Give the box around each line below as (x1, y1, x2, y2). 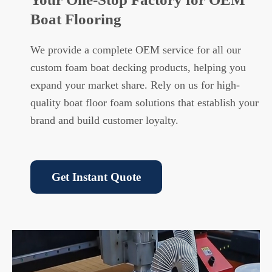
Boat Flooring (30, 10, 121, 27)
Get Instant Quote (52, 170, 141, 183)
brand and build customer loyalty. (30, 114, 178, 126)
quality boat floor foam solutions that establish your (30, 96, 259, 109)
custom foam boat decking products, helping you (30, 61, 246, 73)
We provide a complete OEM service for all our (30, 43, 241, 56)
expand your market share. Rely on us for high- (30, 78, 240, 91)
